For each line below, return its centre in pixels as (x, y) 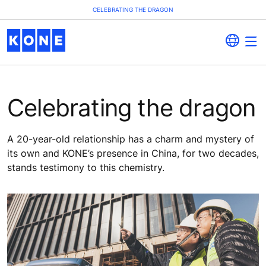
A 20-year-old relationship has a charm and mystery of (131, 139)
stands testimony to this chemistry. (86, 167)
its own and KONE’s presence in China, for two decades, (133, 153)
